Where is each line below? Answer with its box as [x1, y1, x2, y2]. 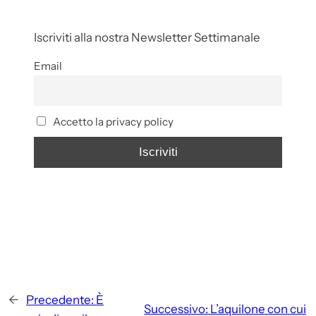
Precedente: [26, 292, 94, 307]
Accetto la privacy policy [50, 115, 174, 129]
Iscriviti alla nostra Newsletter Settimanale [34, 30, 260, 44]
